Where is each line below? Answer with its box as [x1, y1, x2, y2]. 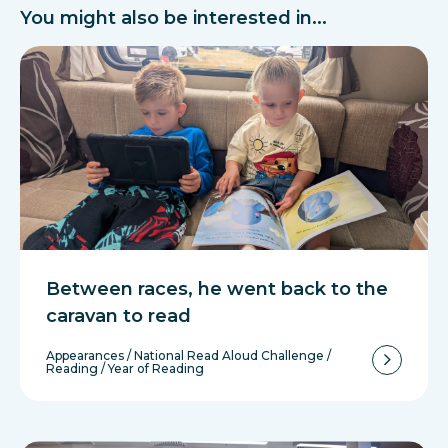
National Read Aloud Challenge [134, 347, 324, 363]
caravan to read [46, 305, 191, 328]
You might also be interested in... [20, 6, 327, 29]
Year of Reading [108, 360, 204, 376]
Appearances [46, 347, 124, 363]
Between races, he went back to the [46, 278, 388, 301]
